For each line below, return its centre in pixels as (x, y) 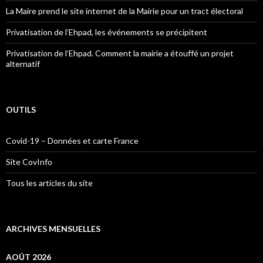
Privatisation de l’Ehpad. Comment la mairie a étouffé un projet (120, 53)
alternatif (23, 63)
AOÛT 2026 (28, 257)
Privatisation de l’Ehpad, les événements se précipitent (107, 32)
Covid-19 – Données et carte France (72, 140)
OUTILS (21, 109)
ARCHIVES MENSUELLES (53, 228)
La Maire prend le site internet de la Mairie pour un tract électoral (124, 11)
